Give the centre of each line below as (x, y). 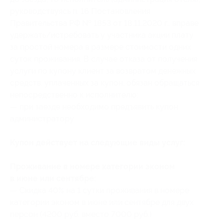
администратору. (43, 119)
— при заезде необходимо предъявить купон (94, 107)
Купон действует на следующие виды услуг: (98, 143)
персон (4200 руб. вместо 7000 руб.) (81, 214)
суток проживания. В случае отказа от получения (104, 59)
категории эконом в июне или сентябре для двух (102, 202)
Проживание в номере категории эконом (92, 167)
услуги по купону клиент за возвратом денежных (103, 71)
